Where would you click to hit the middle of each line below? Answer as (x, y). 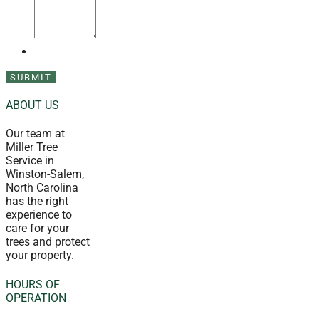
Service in (30, 161)
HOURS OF (33, 284)
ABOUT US (32, 105)
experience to (39, 215)
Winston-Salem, (45, 174)
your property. (40, 256)
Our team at (35, 134)
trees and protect (48, 242)
